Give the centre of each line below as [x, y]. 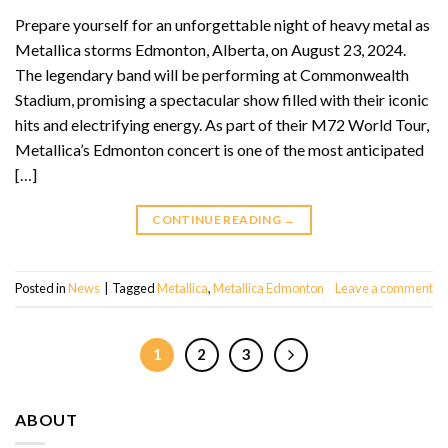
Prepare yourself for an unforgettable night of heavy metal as [222, 25]
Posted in [41, 288]
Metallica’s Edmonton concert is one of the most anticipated [219, 150]
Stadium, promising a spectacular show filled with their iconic [222, 100]
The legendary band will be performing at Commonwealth [212, 75]
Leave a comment [384, 288]
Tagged [134, 288]
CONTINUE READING [218, 220]
